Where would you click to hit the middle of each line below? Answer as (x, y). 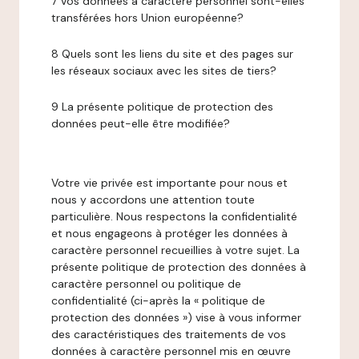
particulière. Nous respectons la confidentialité (174, 216)
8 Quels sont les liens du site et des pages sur (172, 54)
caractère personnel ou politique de (146, 284)
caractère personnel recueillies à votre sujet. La (175, 250)
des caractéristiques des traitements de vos (169, 334)
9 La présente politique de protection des (162, 107)
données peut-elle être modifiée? (141, 123)
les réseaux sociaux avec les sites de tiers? (164, 71)
